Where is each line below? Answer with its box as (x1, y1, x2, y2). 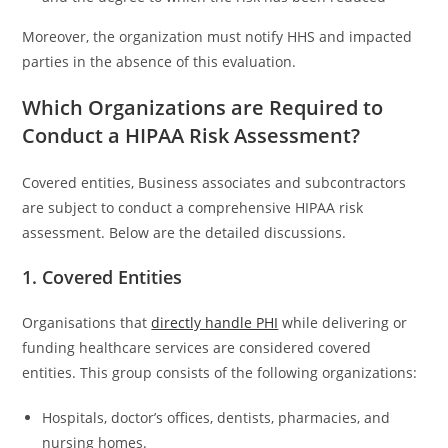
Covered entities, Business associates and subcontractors (22, 173, 407, 192)
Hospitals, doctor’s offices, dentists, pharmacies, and (42, 408, 391, 427)
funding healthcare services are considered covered (22, 338, 372, 357)
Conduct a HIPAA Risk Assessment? (22, 122, 361, 149)
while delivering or (278, 313, 408, 332)
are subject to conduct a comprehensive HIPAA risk (22, 198, 364, 217)
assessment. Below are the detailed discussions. (22, 223, 351, 242)
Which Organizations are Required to (22, 94, 384, 121)
